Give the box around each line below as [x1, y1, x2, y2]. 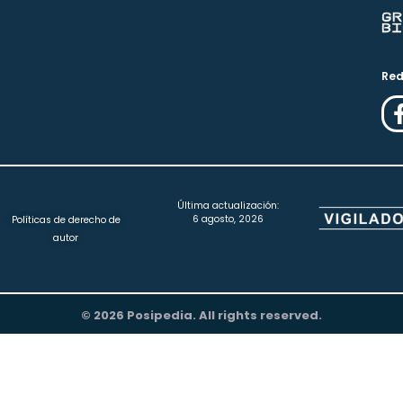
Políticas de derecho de [11, 213, 121, 228]
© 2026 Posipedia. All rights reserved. [81, 307, 322, 325]
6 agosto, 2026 [193, 212, 264, 227]
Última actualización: [177, 199, 280, 213]
